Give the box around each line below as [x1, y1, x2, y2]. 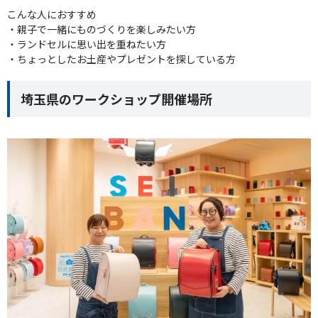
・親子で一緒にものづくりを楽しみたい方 [7, 22, 196, 37]
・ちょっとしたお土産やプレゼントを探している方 [7, 52, 236, 67]
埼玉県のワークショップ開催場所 [21, 89, 212, 109]
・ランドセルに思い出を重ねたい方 [7, 37, 166, 52]
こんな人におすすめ [7, 7, 97, 22]
